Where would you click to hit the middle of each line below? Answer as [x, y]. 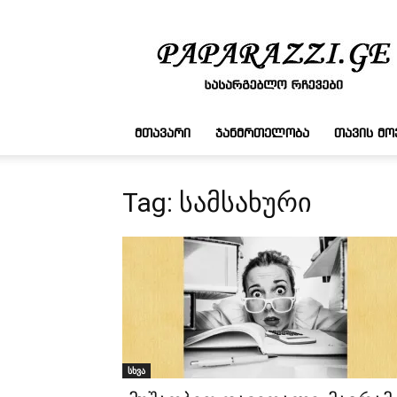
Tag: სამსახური [217, 202]
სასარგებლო [311, 33]
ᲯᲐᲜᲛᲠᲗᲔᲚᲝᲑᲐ [262, 134]
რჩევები [296, 52]
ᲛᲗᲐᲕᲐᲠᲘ [163, 134]
